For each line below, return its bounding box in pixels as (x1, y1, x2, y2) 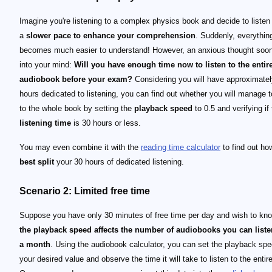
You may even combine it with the (19, 143, 141, 152)
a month (19, 240, 50, 249)
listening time (19, 118, 71, 127)
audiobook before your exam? (19, 75, 132, 84)
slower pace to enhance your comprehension (26, 31, 195, 40)
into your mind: (19, 60, 74, 69)
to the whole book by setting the (19, 104, 134, 113)
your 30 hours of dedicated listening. (54, 157, 184, 166)
